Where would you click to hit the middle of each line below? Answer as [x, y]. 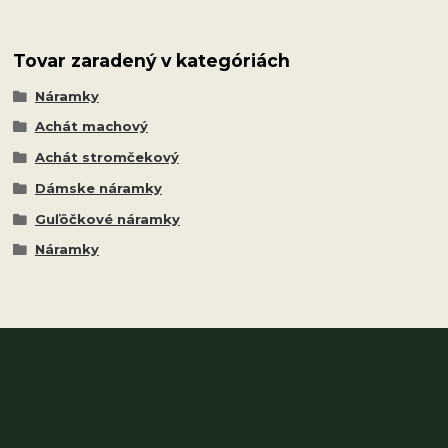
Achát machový [91, 126]
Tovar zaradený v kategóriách [152, 61]
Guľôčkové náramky [107, 218]
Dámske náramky [98, 187]
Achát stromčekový [106, 157]
